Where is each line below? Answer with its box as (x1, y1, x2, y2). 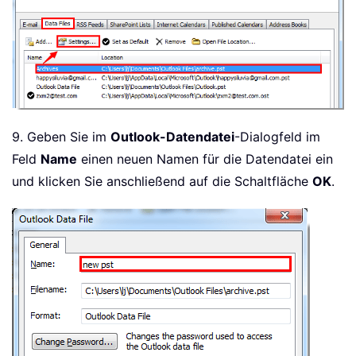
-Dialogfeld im (234, 129, 320, 145)
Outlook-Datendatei (110, 129, 234, 145)
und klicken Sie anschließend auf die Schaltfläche (12, 173, 312, 190)
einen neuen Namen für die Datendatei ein (77, 151, 333, 168)
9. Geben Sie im (12, 129, 110, 145)
